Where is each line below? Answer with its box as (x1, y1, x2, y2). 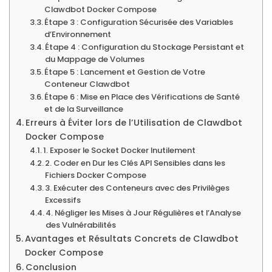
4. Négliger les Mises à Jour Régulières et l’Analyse (46, 206, 242, 219)
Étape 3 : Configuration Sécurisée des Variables (44, 16, 234, 28)
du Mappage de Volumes (45, 53, 145, 65)
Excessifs (45, 194, 81, 206)
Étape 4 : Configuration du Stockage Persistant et (45, 41, 245, 53)
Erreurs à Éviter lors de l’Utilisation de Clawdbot (25, 116, 242, 129)
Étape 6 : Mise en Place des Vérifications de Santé (44, 90, 240, 103)
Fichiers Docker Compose (45, 169, 147, 181)
